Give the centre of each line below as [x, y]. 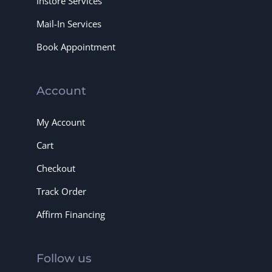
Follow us [64, 258]
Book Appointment [76, 47]
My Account [61, 122]
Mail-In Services [69, 24]
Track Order [61, 191]
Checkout [56, 168]
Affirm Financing [71, 214]
